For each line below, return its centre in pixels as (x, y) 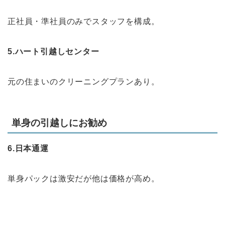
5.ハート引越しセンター (53, 51)
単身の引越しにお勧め (59, 123)
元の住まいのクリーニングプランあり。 (84, 81)
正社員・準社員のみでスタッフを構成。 (84, 21)
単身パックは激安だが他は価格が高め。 (84, 179)
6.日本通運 (28, 149)
